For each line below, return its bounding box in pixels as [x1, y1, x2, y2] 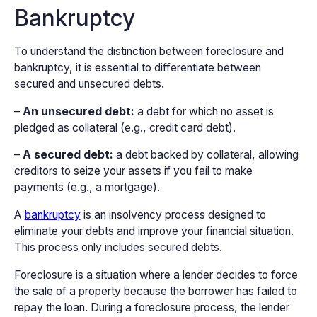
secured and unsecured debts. [13, 76, 164, 91]
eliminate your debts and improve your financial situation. [13, 224, 294, 238]
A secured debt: [22, 148, 113, 162]
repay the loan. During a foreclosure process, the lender [13, 300, 289, 314]
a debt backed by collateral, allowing [113, 148, 299, 162]
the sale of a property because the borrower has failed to [13, 284, 297, 298]
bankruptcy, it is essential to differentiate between [13, 60, 261, 74]
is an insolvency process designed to [80, 208, 266, 222]
